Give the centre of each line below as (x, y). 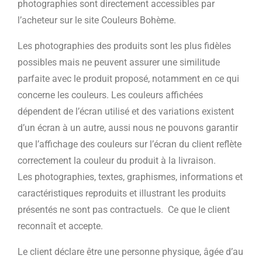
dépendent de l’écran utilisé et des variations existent (126, 112)
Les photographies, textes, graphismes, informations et (130, 177)
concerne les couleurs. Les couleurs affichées (110, 95)
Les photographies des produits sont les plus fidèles (124, 46)
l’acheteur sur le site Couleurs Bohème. (98, 20)
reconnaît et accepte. (60, 226)
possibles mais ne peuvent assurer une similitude (119, 63)
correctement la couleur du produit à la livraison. (117, 161)
